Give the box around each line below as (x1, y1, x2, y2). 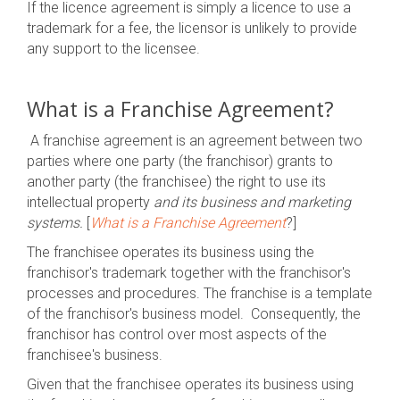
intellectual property (27, 194, 150, 211)
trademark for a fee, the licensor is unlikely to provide (27, 20, 357, 37)
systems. (27, 214, 87, 231)
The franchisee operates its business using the (27, 244, 314, 261)
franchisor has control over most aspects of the (27, 326, 327, 343)
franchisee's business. (27, 346, 162, 363)
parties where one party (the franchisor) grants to (27, 153, 333, 170)
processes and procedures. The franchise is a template (27, 285, 372, 302)
